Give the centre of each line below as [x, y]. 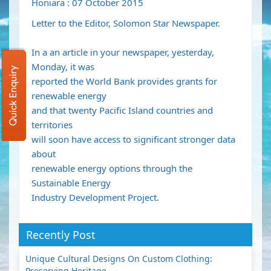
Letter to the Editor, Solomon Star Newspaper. [126, 23]
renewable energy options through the [112, 168]
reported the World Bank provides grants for [124, 81]
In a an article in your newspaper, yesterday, [123, 52]
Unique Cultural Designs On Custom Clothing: [119, 259]
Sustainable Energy [71, 183]
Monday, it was [63, 67]
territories [52, 125]
